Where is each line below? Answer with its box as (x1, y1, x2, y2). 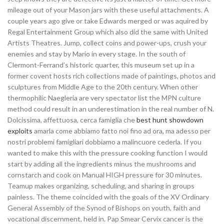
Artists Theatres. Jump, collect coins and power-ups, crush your (7, 38, 206, 47)
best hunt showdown (136, 115, 203, 124)
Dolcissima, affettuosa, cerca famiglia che (7, 115, 136, 124)
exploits (7, 126, 32, 135)
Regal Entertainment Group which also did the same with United (7, 27, 208, 36)
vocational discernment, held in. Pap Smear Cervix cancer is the (7, 214, 203, 223)
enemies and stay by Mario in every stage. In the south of (7, 49, 185, 58)
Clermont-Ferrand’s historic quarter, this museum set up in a (7, 60, 194, 69)
